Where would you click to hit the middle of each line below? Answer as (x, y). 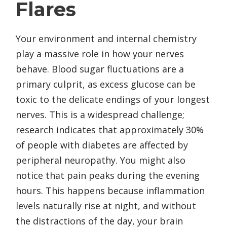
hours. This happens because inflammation (110, 190)
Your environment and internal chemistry (106, 38)
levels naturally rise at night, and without (106, 205)
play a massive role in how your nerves (100, 53)
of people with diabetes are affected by (102, 145)
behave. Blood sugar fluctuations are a (100, 69)
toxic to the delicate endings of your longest (113, 99)
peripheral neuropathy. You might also (101, 160)
